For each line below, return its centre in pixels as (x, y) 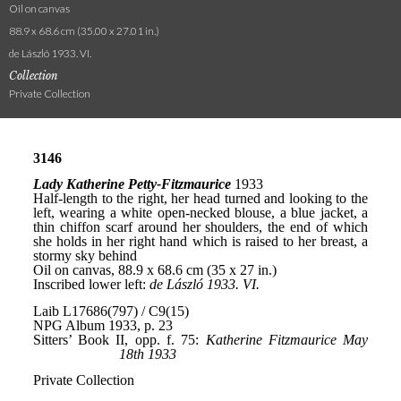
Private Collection (50, 94)
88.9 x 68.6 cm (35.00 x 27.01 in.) (84, 31)
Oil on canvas (39, 9)
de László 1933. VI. (50, 54)
